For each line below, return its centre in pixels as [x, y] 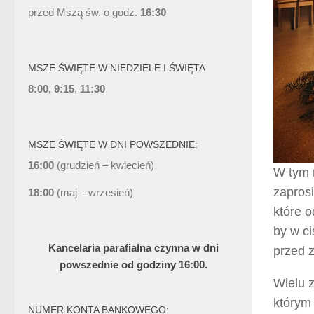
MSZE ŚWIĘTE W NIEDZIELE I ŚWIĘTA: [118, 68]
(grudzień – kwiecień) [105, 165]
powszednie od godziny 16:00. [133, 265]
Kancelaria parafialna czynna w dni [133, 248]
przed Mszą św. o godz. [83, 13]
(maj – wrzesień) [94, 193]
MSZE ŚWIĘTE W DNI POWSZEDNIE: [113, 145]
